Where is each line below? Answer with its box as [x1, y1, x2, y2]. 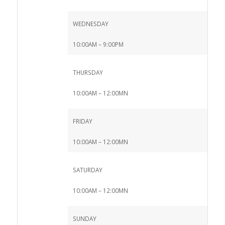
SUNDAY [72, 214, 96, 223]
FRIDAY [72, 117, 92, 126]
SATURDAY [72, 166, 102, 174]
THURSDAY [72, 68, 103, 77]
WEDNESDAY [72, 20, 108, 28]
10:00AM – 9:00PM [72, 40, 124, 49]
